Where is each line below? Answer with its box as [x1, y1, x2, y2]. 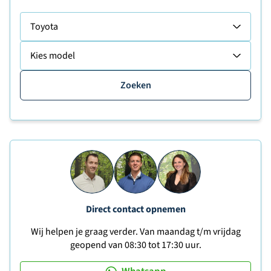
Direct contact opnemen [85, 203, 186, 216]
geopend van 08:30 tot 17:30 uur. [70, 238, 201, 252]
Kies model [30, 49, 75, 62]
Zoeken [120, 79, 151, 92]
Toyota [30, 20, 58, 33]
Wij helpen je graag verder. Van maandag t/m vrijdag [30, 225, 241, 238]
